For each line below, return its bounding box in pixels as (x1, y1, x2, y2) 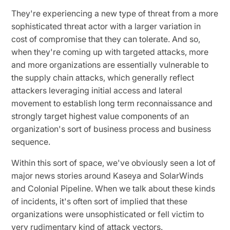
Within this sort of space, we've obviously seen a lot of (11, 157, 216, 168)
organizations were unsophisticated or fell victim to (11, 208, 204, 219)
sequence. (11, 136, 53, 147)
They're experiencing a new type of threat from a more (11, 8, 219, 18)
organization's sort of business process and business (11, 123, 212, 134)
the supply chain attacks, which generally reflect (11, 72, 195, 83)
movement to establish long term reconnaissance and (11, 98, 213, 108)
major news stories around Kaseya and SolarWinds (11, 170, 204, 181)
